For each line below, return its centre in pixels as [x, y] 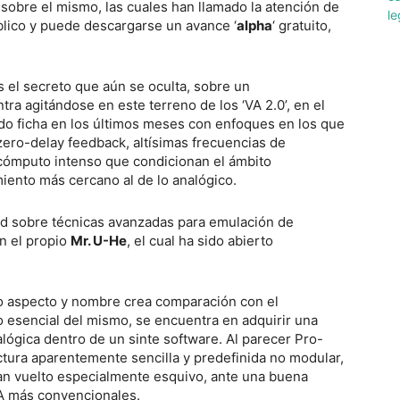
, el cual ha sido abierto [200, 240]
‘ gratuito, [302, 25]
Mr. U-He [99, 240]
